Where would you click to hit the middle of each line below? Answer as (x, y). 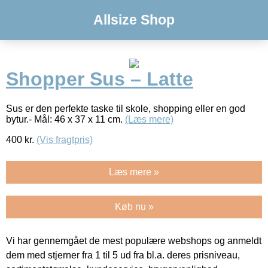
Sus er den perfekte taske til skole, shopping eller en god (126, 108)
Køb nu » (134, 206)
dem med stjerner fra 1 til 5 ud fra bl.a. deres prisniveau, (123, 255)
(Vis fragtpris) (65, 139)
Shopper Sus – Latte (100, 79)
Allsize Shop (134, 20)
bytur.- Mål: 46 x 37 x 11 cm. (66, 119)
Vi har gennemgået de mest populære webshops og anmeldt (134, 240)
